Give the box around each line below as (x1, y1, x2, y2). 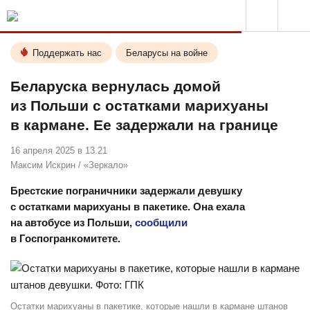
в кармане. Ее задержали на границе (10, 117, 278, 133)
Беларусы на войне (126, 48, 208, 58)
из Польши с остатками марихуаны (10, 98, 268, 113)
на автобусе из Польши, (10, 217, 135, 228)
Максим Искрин (10, 160, 75, 170)
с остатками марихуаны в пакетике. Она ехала (10, 201, 245, 212)
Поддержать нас (33, 48, 102, 58)
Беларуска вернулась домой (10, 78, 221, 94)
